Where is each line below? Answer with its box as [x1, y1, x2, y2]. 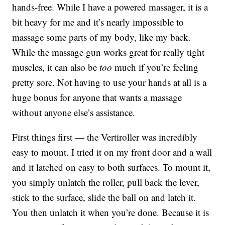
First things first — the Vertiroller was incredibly [12, 131, 198, 144]
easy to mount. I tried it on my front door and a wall [12, 146, 212, 159]
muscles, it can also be [12, 61, 100, 74]
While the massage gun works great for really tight [12, 46, 205, 59]
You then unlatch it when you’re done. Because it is [12, 206, 209, 219]
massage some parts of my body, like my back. [12, 31, 191, 44]
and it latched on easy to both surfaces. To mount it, [12, 161, 211, 174]
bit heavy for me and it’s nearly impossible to [12, 16, 184, 29]
